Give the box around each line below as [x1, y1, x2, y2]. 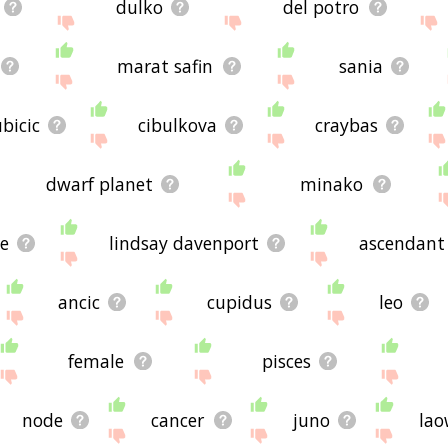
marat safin [117, 53, 214, 78]
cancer [151, 407, 205, 432]
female [68, 348, 125, 373]
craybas [314, 112, 378, 137]
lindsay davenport [108, 230, 259, 255]
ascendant [358, 230, 445, 255]
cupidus [207, 289, 273, 314]
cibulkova [137, 112, 217, 137]
